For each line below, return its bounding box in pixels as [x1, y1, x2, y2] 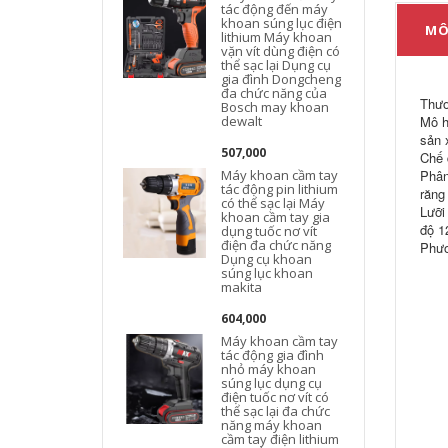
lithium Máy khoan [221, 28, 333, 46]
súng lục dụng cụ [221, 374, 323, 392]
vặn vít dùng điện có [221, 42, 341, 60]
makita [221, 278, 263, 296]
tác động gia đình [221, 346, 325, 364]
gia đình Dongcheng [221, 70, 342, 88]
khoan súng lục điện [221, 14, 343, 32]
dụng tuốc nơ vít [221, 222, 318, 240]
